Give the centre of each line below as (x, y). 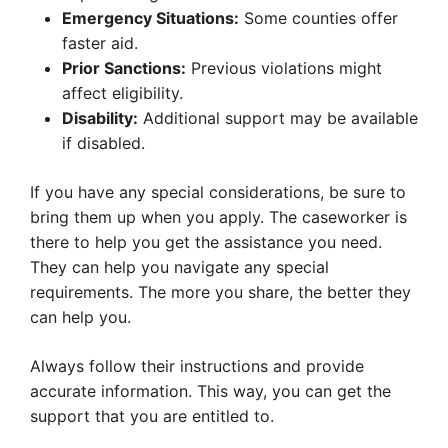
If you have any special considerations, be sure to (218, 192)
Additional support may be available (278, 118)
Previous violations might (284, 68)
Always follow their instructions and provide (197, 366)
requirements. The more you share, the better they (220, 292)
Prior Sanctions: (124, 68)
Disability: (100, 118)
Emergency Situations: (150, 18)
